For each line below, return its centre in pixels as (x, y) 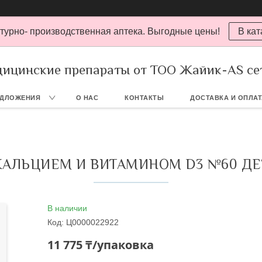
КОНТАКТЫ (144, 98)
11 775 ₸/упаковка (101, 245)
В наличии (68, 208)
